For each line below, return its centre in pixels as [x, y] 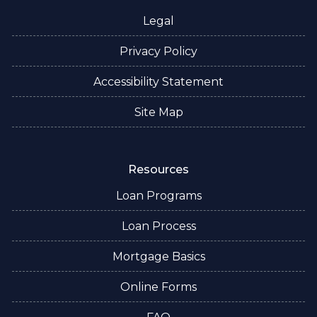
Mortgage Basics [158, 257]
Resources [158, 169]
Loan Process [158, 226]
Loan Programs [158, 196]
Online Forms [158, 287]
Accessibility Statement [158, 82]
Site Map [158, 112]
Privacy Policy [158, 51]
